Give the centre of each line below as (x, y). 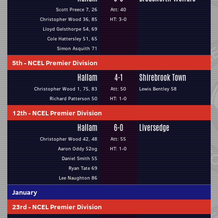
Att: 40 (118, 9)
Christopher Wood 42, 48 (69, 139)
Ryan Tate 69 (83, 168)
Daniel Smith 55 (80, 158)
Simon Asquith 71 (77, 48)
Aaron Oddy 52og (78, 149)
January (25, 192)
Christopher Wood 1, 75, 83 (66, 89)
